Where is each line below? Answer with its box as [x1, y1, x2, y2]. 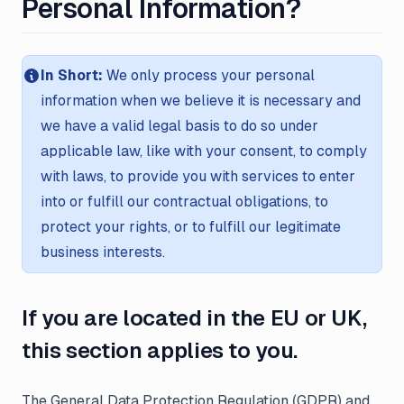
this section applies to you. [22, 338, 298, 363]
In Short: [41, 67, 103, 84]
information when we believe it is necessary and [41, 92, 361, 109]
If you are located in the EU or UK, [22, 306, 367, 330]
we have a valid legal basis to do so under [41, 117, 318, 134]
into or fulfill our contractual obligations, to [41, 193, 328, 210]
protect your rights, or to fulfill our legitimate [41, 218, 341, 235]
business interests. [41, 243, 165, 261]
